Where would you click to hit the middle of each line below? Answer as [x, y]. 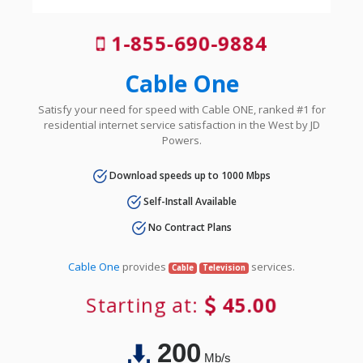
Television [224, 268]
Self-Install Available [188, 201]
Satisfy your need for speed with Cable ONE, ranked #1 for [181, 109]
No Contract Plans [188, 228]
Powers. [181, 140]
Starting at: [144, 305]
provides [145, 267]
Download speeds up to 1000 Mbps [188, 175]
